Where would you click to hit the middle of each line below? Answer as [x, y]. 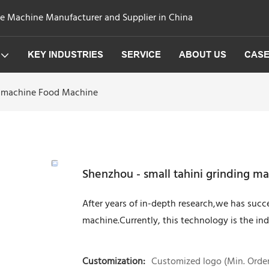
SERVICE [141, 55]
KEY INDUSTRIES [65, 55]
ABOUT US [202, 55]
